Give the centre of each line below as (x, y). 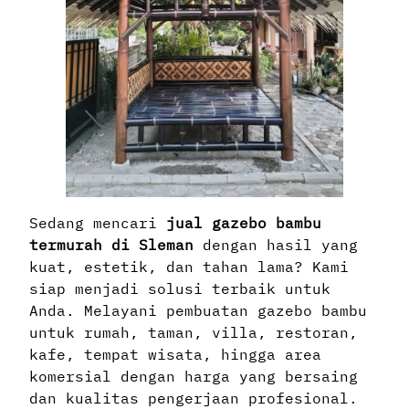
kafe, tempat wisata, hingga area (175, 355)
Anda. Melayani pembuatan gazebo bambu (198, 311)
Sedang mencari (98, 223)
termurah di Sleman (111, 245)
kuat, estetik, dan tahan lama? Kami (189, 267)
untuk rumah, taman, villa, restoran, (194, 333)
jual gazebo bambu (244, 223)
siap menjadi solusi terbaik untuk (180, 289)
